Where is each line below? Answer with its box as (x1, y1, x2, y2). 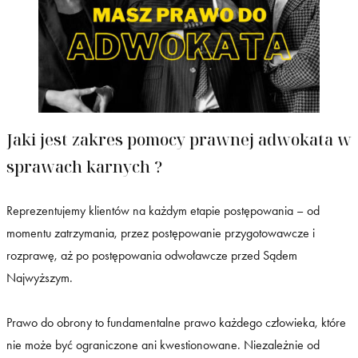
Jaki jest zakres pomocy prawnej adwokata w (6, 128, 352, 150)
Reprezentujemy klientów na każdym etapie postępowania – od (6, 202, 320, 218)
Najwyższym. (6, 269, 73, 285)
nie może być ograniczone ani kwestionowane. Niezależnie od (6, 336, 320, 352)
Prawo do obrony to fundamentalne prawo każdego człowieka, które (6, 314, 346, 330)
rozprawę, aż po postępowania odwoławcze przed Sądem (6, 247, 297, 263)
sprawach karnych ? (6, 155, 162, 177)
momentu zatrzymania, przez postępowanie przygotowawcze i (6, 225, 315, 241)
